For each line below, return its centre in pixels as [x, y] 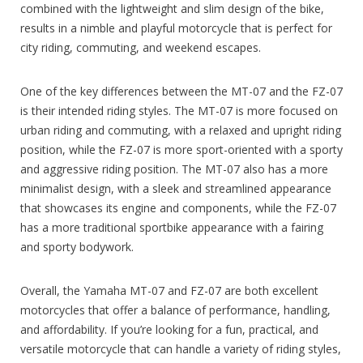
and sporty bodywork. [77, 246]
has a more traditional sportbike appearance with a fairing [172, 227]
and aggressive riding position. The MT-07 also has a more [174, 169]
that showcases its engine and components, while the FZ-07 [178, 207]
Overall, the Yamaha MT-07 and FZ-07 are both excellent [169, 290]
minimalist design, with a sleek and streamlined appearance [176, 188]
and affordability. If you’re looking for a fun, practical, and [169, 329]
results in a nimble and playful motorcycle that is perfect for [176, 28]
